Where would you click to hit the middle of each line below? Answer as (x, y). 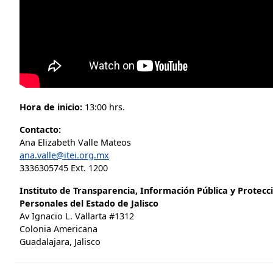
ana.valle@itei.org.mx (64, 155)
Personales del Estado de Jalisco (89, 203)
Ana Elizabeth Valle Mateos (75, 142)
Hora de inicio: (51, 107)
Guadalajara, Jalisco (60, 242)
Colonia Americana (58, 229)
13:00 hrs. (104, 107)
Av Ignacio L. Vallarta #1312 (77, 216)
